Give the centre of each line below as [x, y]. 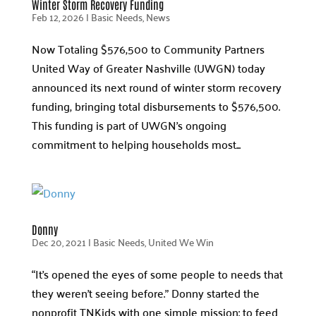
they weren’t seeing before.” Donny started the [145, 293]
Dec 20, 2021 [59, 242]
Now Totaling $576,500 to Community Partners [148, 49]
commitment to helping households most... [136, 144]
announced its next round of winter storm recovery [156, 87]
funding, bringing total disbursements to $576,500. [156, 106]
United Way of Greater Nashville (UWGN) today [148, 68]
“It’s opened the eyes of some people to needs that [157, 274]
